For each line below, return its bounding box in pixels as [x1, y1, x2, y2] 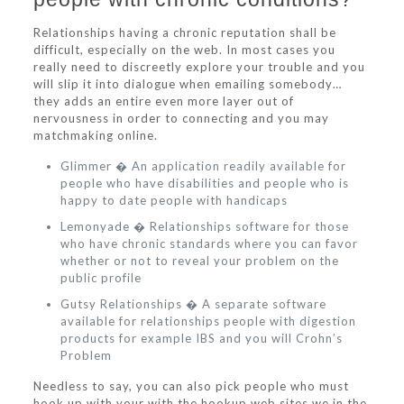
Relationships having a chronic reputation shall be [32, 25, 336, 40]
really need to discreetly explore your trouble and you [32, 60, 365, 74]
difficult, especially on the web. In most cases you [32, 42, 335, 57]
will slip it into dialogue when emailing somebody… [32, 77, 342, 91]
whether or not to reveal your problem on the [60, 253, 339, 268]
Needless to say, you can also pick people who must [32, 379, 349, 393]
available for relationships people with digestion [60, 314, 356, 328]
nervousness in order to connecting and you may [32, 111, 329, 125]
